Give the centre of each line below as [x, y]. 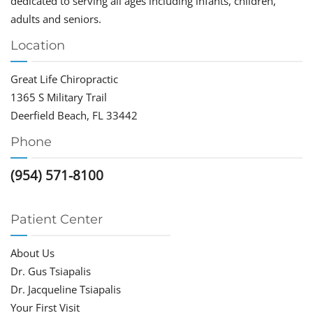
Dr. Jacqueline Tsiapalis [66, 290]
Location [38, 46]
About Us [32, 253]
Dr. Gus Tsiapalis [51, 271]
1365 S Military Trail [59, 97]
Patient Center [57, 220]
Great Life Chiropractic [64, 79]
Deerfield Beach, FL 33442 [74, 116]
